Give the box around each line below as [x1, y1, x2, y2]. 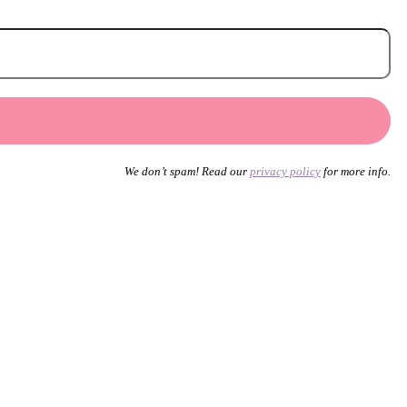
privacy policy [250, 164, 321, 178]
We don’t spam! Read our [124, 164, 250, 178]
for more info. [321, 164, 391, 178]
